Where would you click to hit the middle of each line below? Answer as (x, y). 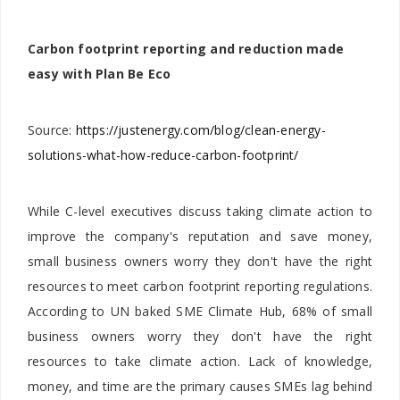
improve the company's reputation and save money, (200, 237)
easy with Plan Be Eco (100, 74)
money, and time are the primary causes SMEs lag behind (200, 387)
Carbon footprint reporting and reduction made (186, 49)
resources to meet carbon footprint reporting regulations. (200, 287)
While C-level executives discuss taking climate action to (200, 212)
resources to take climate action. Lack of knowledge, (200, 362)
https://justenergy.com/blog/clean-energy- (200, 130)
